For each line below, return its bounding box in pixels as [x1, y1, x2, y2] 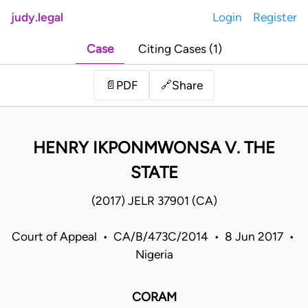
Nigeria [135, 247, 173, 262]
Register [253, 10, 297, 24]
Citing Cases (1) [137, 42, 222, 56]
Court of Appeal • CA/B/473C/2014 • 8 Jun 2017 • [11, 230, 297, 244]
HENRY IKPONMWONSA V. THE [33, 137, 275, 158]
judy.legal [11, 10, 63, 24]
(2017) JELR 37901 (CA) [91, 194, 217, 208]
